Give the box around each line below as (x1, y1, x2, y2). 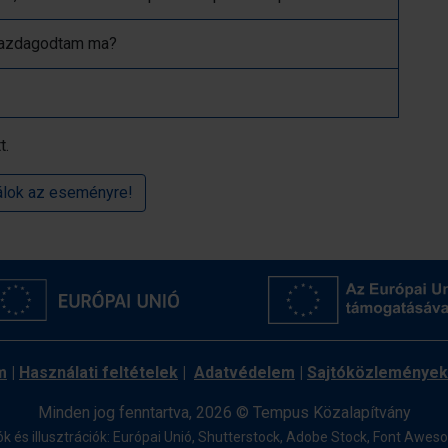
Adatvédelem (194, 363, 295, 382)
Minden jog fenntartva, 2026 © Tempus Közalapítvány (37, 403, 411, 422)
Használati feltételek (19, 363, 178, 382)
